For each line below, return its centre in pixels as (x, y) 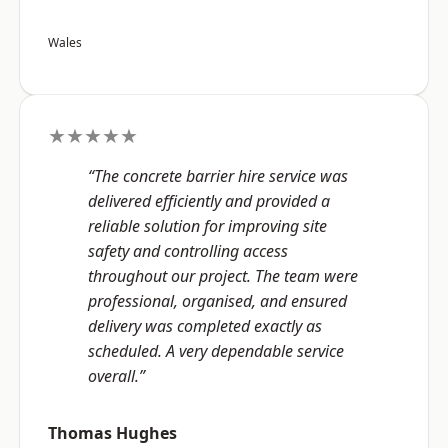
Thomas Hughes (112, 433)
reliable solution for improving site (207, 226)
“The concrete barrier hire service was (218, 176)
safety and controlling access (188, 251)
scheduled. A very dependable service (216, 351)
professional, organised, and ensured (217, 301)
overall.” (116, 376)
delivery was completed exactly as (205, 326)
